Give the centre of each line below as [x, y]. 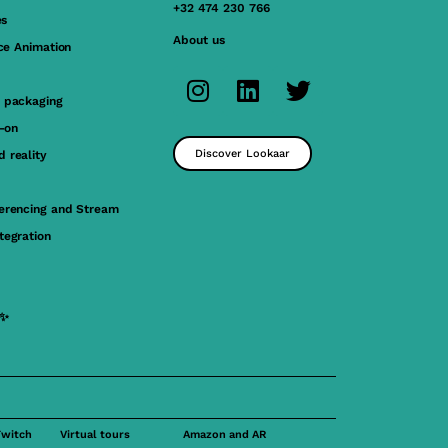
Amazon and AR [225, 434]
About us [199, 39]
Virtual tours [95, 434]
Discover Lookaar [243, 153]
